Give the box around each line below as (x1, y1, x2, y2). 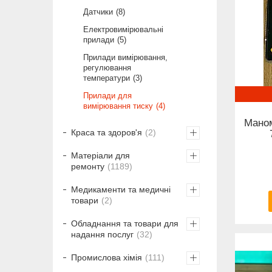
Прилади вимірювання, (83, 52, 168, 62)
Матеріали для (71, 150, 130, 160)
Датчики (83, 7, 113, 16)
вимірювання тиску (83, 101, 153, 110)
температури (83, 73, 130, 83)
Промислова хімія (71, 252, 142, 262)
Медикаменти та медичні (71, 184, 171, 194)
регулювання (83, 63, 131, 72)
